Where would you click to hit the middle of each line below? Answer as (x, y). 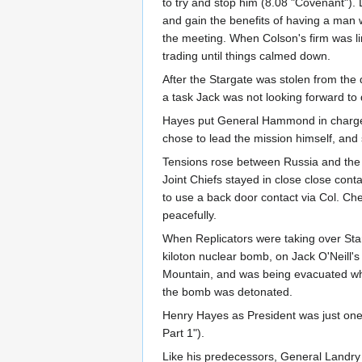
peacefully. (189, 215)
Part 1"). (183, 333)
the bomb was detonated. (227, 292)
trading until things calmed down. (246, 56)
